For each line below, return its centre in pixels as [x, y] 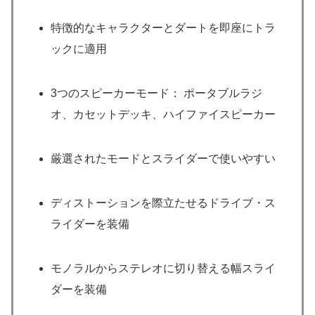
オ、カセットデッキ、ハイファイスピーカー [163, 114]
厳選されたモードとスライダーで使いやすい [163, 159]
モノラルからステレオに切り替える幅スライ [163, 269]
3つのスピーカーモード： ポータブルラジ [157, 93]
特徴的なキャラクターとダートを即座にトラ [163, 27]
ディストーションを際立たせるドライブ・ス [163, 203]
